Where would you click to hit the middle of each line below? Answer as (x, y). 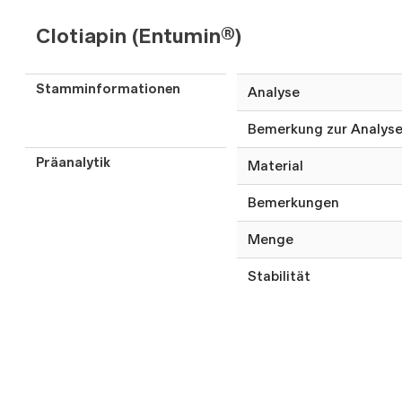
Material (275, 166)
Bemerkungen (293, 203)
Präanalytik (73, 163)
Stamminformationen (108, 89)
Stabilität (279, 276)
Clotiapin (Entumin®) (139, 36)
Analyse (274, 92)
